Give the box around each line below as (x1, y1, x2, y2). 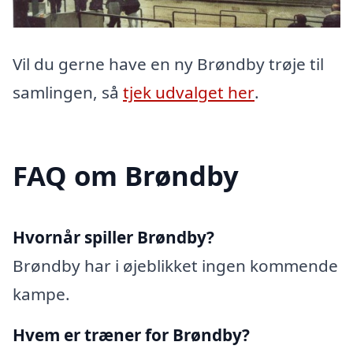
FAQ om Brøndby (13, 156, 239, 194)
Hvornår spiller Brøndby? (13, 225, 214, 248)
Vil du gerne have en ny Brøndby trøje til (13, 52, 324, 75)
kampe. (13, 282, 70, 305)
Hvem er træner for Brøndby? (13, 323, 250, 346)
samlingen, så (13, 80, 123, 103)
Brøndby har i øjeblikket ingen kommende (13, 254, 338, 277)
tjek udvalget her (123, 80, 255, 103)
